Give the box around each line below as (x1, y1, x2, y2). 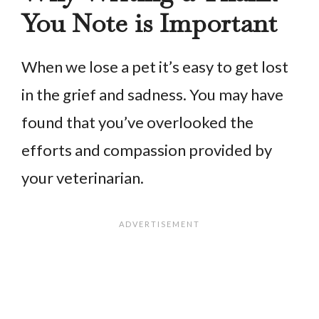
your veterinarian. (21, 168, 144, 188)
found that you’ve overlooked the (21, 113, 253, 132)
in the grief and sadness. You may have (21, 85, 283, 105)
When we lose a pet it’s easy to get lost (21, 57, 288, 77)
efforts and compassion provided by (21, 140, 272, 160)
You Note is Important (21, 6, 277, 41)
